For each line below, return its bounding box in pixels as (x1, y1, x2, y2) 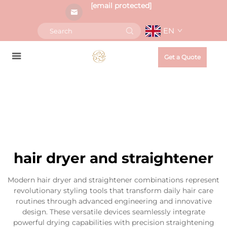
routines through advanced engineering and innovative (15, 197, 212, 206)
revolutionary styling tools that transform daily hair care (14, 186, 213, 195)
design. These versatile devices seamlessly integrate (22, 207, 205, 216)
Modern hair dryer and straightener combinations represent (8, 175, 219, 184)
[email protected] (91, 1, 152, 10)
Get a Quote (164, 53, 201, 61)
